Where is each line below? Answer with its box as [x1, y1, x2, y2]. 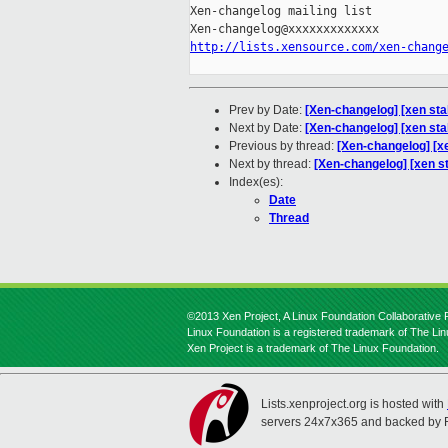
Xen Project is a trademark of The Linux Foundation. [187, 342, 439, 354]
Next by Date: [229, 121, 305, 136]
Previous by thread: [229, 139, 337, 154]
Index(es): [229, 175, 283, 190]
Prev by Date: [229, 103, 305, 118]
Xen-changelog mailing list [190, 4, 372, 19]
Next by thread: [229, 157, 314, 172]
